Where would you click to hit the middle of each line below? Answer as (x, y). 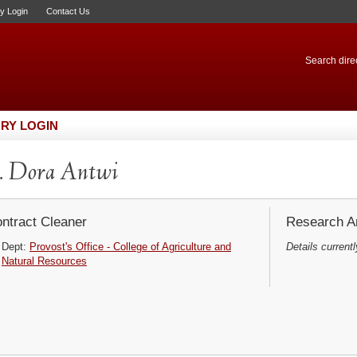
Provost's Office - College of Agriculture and (130, 247)
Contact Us (68, 11)
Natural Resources (44, 261)
